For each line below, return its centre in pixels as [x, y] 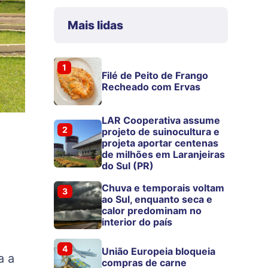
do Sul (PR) [128, 166]
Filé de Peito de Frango [155, 76]
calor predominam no [152, 211]
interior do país [137, 222]
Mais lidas [95, 25]
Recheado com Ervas [151, 87]
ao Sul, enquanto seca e [157, 200]
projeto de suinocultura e [161, 132]
